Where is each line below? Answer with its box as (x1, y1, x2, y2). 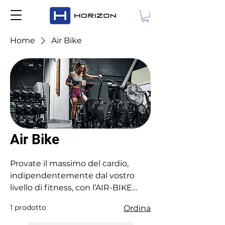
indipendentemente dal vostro (10, 170, 135, 180)
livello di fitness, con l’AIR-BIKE (10, 182, 132, 192)
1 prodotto (10, 202, 46, 212)
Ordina (124, 203, 151, 213)
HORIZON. (10, 194, 51, 204)
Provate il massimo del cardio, (10, 158, 129, 168)
